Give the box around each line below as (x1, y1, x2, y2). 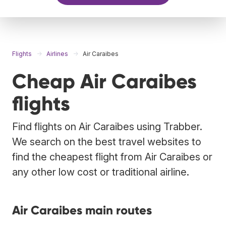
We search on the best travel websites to (12, 135, 201, 148)
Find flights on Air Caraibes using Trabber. (12, 120, 202, 133)
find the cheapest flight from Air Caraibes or (12, 150, 212, 163)
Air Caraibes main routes (12, 202, 152, 217)
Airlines (46, 49, 68, 58)
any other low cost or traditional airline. (12, 165, 189, 178)
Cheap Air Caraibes (12, 69, 197, 94)
